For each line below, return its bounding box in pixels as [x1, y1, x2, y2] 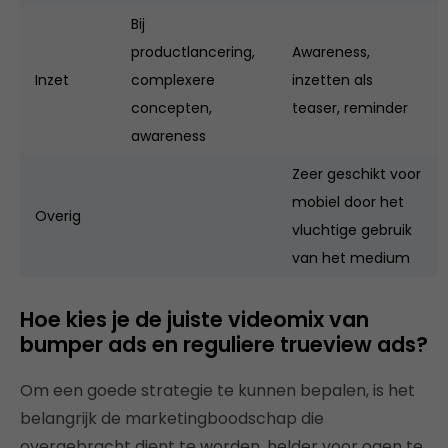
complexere [131, 69, 215, 90]
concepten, [131, 97, 212, 118]
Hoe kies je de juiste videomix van [20, 304, 369, 334]
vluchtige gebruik [292, 219, 412, 240]
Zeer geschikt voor [292, 163, 421, 184]
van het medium [292, 247, 410, 268]
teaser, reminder [292, 97, 408, 118]
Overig [35, 205, 81, 226]
